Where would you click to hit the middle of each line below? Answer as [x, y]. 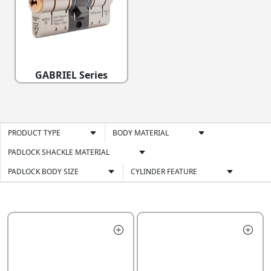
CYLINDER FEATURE [164, 172]
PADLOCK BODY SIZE [43, 172]
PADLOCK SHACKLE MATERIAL [59, 152]
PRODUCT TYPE [34, 133]
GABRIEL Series [71, 75]
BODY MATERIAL [141, 133]
